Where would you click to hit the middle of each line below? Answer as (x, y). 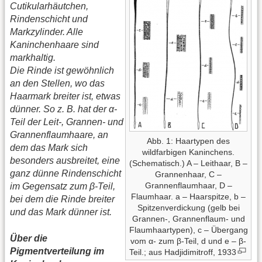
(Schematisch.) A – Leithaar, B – (188, 163)
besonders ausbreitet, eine (65, 161)
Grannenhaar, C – (188, 175)
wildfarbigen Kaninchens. (188, 152)
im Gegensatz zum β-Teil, (63, 187)
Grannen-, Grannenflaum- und (188, 219)
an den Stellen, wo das (57, 84)
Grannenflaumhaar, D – (188, 186)
